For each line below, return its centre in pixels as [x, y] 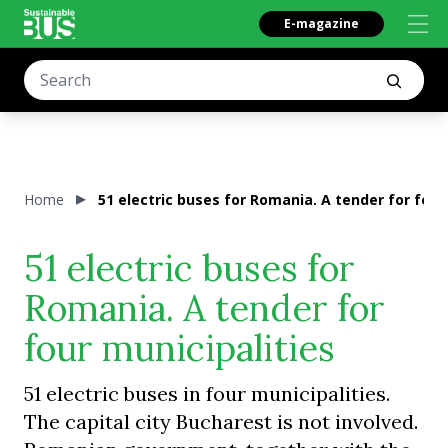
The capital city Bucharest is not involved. [221, 421]
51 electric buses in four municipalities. [207, 393]
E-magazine [321, 23]
